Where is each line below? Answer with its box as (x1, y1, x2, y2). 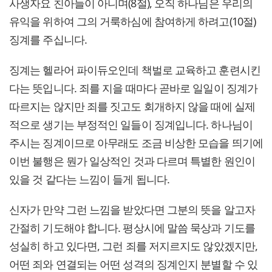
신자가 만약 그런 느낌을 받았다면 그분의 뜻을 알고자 (9, 202, 255, 217)
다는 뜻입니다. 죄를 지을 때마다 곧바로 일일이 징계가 (9, 80, 257, 95)
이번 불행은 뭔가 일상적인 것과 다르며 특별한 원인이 (9, 153, 255, 168)
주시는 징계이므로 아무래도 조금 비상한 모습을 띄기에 (9, 135, 263, 150)
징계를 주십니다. (9, 32, 87, 47)
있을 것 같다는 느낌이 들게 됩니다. (9, 171, 169, 186)
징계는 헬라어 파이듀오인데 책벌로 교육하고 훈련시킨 (9, 62, 260, 77)
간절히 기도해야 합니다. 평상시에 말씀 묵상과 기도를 (9, 220, 255, 235)
